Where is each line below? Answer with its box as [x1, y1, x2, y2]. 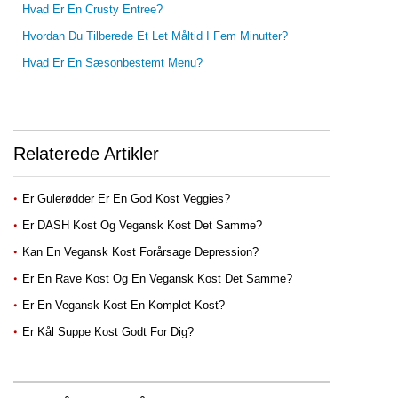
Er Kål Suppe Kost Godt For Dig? [22, 325, 197, 338]
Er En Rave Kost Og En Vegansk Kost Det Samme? [22, 272, 296, 285]
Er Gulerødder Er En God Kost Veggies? [22, 192, 234, 205]
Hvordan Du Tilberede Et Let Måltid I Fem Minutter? [22, 29, 288, 43]
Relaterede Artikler [13, 144, 159, 163]
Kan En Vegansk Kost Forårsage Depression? [22, 245, 262, 259]
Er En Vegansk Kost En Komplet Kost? [22, 298, 228, 312]
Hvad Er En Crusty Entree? [22, 3, 163, 16]
